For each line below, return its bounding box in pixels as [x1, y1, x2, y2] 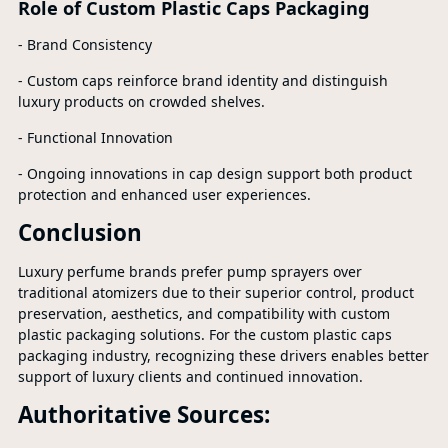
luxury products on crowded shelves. [17, 92, 265, 111]
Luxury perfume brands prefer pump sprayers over [17, 262, 362, 281]
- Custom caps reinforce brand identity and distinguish [17, 71, 388, 90]
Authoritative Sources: [17, 399, 270, 430]
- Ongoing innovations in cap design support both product [17, 164, 412, 183]
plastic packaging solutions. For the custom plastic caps [17, 325, 392, 344]
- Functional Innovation [17, 128, 173, 147]
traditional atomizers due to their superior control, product [17, 283, 414, 302]
